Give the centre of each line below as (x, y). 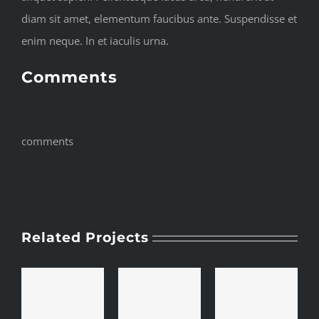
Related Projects (85, 238)
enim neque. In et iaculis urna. (95, 41)
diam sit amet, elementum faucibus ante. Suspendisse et (159, 19)
